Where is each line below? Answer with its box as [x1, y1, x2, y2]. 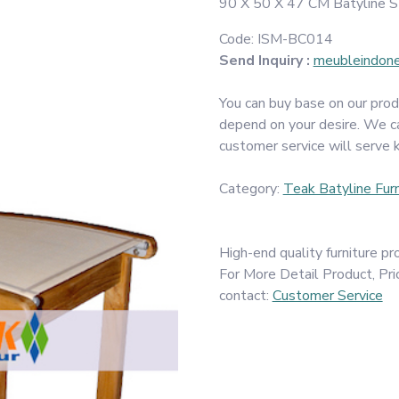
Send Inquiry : [218, 50, 310, 70]
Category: [218, 178, 283, 199]
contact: [218, 285, 273, 305]
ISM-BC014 [256, 28, 333, 49]
